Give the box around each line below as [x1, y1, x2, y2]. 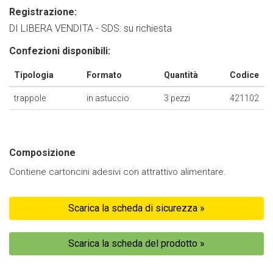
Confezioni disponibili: [9, 45, 110, 57]
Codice [230, 70, 259, 80]
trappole [14, 93, 46, 103]
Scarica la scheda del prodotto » [68, 238, 205, 249]
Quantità [164, 70, 198, 80]
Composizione [9, 147, 76, 158]
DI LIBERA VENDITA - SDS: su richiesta [9, 23, 172, 34]
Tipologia [14, 70, 54, 80]
